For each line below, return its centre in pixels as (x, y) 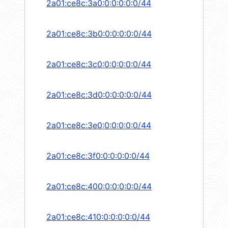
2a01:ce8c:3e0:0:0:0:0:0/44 (99, 125)
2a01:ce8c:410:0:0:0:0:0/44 (98, 217)
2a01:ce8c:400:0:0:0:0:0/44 (99, 187)
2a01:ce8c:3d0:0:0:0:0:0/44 (99, 95)
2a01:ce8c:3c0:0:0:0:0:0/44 (99, 64)
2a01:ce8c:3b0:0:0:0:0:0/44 (99, 34)
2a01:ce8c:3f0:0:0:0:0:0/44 (98, 156)
